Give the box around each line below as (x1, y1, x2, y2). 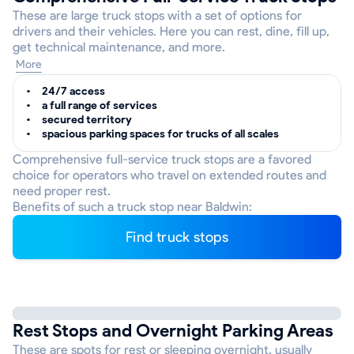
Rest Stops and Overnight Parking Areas (13, 320, 333, 341)
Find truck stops (133, 228, 228, 246)
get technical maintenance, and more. (13, 40, 225, 55)
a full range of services (42, 99, 157, 112)
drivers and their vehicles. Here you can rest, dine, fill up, (13, 24, 330, 39)
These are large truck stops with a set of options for (13, 8, 302, 23)
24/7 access (42, 85, 105, 98)
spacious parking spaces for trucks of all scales (42, 127, 279, 141)
